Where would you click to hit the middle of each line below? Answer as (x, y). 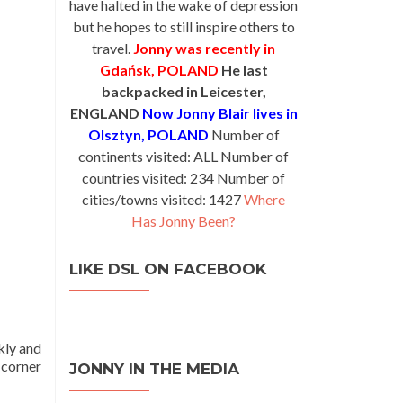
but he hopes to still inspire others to (184, 27)
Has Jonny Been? (184, 221)
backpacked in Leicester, (184, 91)
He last (244, 70)
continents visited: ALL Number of (184, 156)
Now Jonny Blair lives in (219, 113)
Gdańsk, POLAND (159, 70)
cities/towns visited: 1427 (163, 199)
